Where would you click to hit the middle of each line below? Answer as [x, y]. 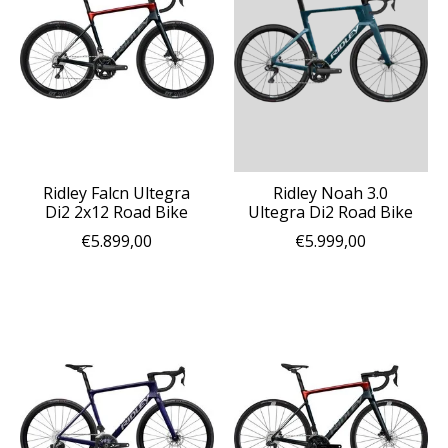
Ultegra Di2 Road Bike [331, 211]
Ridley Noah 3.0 [331, 192]
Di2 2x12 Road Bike [117, 211]
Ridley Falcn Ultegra [117, 192]
